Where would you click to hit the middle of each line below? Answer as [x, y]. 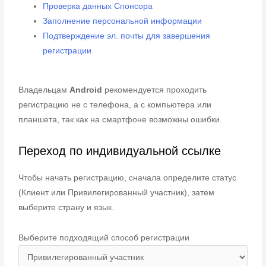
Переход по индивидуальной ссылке [120, 151]
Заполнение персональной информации [123, 21]
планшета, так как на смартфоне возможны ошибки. [121, 119]
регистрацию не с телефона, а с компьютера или [115, 104]
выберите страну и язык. [66, 207]
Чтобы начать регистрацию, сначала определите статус [128, 178]
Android [86, 90]
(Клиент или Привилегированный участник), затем [117, 192]
